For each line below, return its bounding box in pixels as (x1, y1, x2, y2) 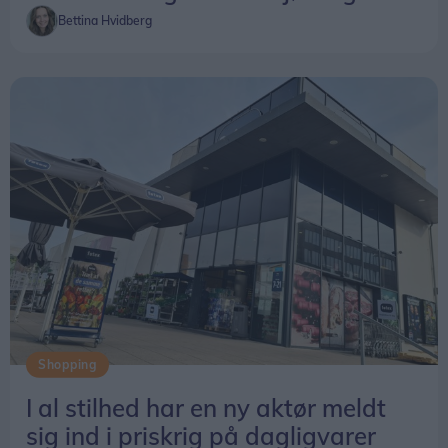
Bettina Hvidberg (58, 13, 152, 29)
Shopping (38, 356, 97, 372)
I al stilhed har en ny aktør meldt (26, 392, 386, 423)
